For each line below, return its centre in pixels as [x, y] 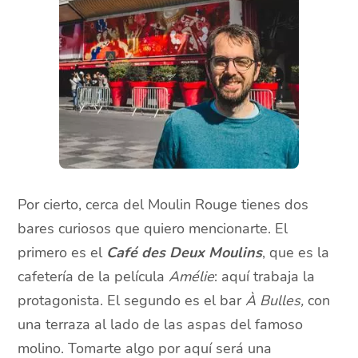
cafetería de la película [93, 277]
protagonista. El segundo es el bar [132, 301]
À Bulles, [277, 301]
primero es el [62, 253]
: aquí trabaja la [265, 277]
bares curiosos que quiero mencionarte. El [153, 229]
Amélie [192, 277]
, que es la [296, 253]
